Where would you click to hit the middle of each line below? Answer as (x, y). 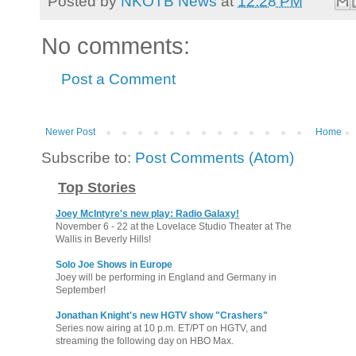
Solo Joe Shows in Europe (114, 264)
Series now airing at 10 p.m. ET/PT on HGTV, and (161, 328)
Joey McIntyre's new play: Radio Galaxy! (147, 213)
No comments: (116, 46)
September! (81, 290)
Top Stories (97, 187)
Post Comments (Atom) (215, 157)
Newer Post (70, 132)
